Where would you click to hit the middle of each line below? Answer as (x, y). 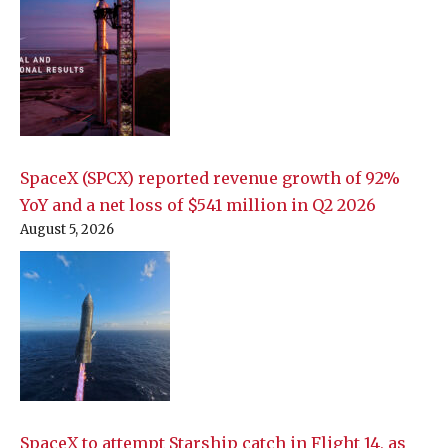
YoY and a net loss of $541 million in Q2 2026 (198, 205)
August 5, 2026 (67, 230)
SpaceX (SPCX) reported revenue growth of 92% (210, 178)
